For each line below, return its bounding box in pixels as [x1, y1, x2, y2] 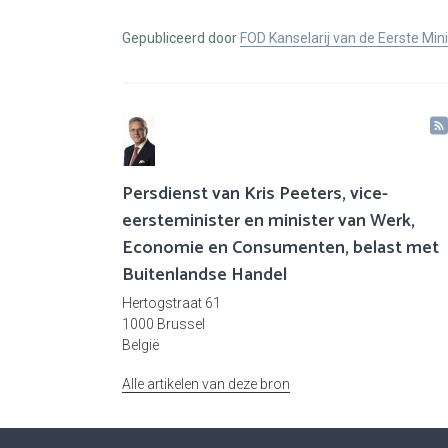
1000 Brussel [122, 316, 205, 333]
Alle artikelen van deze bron [122, 376, 290, 393]
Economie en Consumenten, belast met [122, 233, 439, 264]
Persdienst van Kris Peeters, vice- [122, 179, 388, 210]
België [122, 337, 159, 354]
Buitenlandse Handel [122, 260, 287, 291]
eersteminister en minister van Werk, [122, 206, 415, 237]
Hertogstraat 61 [122, 295, 221, 312]
